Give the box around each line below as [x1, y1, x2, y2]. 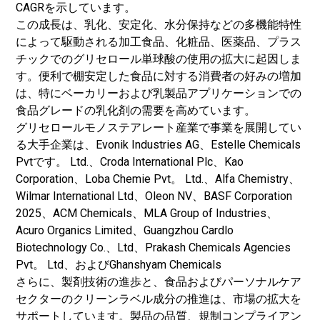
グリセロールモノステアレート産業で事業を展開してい [16, 121, 301, 134]
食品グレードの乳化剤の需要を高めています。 [16, 104, 256, 117]
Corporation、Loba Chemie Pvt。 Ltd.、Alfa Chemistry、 [16, 172, 300, 186]
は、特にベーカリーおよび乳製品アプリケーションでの [16, 86, 301, 100]
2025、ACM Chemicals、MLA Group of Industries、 [16, 206, 278, 220]
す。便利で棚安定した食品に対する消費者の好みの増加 [16, 69, 301, 83]
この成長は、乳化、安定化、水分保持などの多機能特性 [16, 18, 301, 31]
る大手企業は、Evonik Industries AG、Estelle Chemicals [16, 138, 301, 151]
